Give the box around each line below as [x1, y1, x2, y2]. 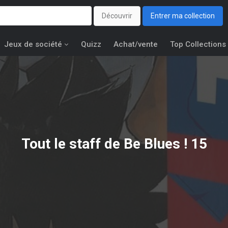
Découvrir [102, 12, 132, 20]
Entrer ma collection [151, 12, 215, 20]
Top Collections [170, 40, 226, 49]
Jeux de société [4, 40, 62, 49]
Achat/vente [113, 40, 158, 49]
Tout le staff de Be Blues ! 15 [21, 135, 207, 152]
